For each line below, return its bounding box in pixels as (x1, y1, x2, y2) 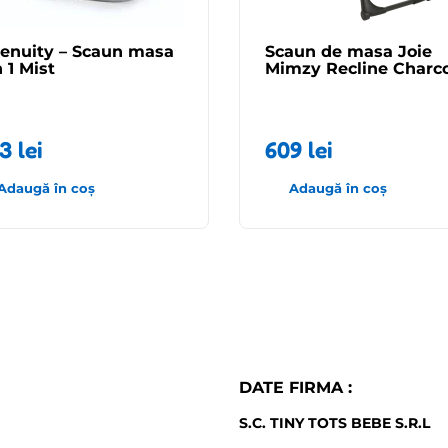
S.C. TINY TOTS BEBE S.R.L (239, 413, 430, 432)
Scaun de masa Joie (265, 41, 432, 61)
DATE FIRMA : (239, 377, 352, 397)
